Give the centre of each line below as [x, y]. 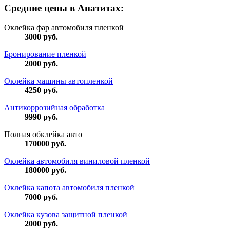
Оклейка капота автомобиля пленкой [69, 188]
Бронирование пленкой [45, 54]
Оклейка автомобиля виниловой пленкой [77, 161]
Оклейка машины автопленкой [59, 81]
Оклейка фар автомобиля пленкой [64, 28]
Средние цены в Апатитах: [64, 8]
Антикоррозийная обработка [54, 108]
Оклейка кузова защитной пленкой [66, 215]
